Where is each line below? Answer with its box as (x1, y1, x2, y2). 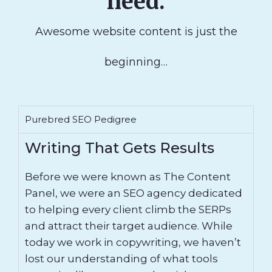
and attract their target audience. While (25, 219, 233, 232)
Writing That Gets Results (25, 138, 214, 157)
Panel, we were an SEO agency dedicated (25, 186, 242, 199)
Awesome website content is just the (35, 24, 237, 38)
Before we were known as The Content (25, 170, 231, 183)
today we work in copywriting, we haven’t (25, 236, 241, 248)
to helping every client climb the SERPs (25, 203, 231, 216)
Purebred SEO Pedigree (25, 113, 137, 125)
